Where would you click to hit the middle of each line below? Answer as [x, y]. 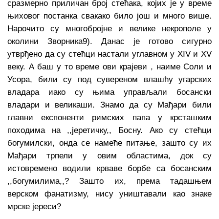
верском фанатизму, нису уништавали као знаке [109, 194]
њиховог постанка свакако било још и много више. [109, 16]
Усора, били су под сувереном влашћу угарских [109, 80]
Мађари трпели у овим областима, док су [109, 156]
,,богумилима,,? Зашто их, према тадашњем [109, 181]
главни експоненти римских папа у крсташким [109, 118]
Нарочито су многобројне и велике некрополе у [109, 29]
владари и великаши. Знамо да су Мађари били [109, 105]
